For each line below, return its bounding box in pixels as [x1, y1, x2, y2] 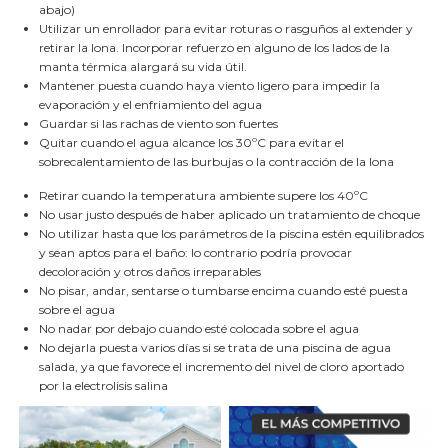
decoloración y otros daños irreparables [39, 263, 261, 279]
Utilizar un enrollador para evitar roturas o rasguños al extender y [39, 21, 413, 37]
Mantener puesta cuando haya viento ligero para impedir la [39, 78, 380, 94]
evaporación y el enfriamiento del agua [39, 97, 262, 113]
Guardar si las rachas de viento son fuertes [39, 116, 278, 132]
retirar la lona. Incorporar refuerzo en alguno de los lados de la [39, 40, 390, 56]
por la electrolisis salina [39, 377, 168, 393]
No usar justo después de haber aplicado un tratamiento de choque [39, 206, 420, 222]
